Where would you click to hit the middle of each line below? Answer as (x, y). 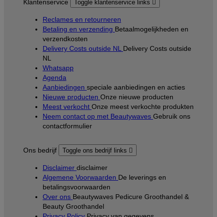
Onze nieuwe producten (137, 97)
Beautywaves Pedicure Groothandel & (131, 196)
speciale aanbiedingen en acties (136, 87)
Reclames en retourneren (82, 19)
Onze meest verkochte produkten (143, 106)
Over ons (58, 196)
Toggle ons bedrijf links (96, 150)
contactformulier (67, 126)
